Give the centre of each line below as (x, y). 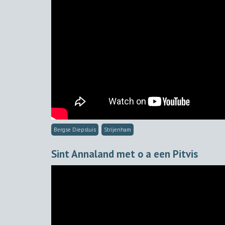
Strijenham (118, 129)
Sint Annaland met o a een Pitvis (125, 154)
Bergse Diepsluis (75, 129)
